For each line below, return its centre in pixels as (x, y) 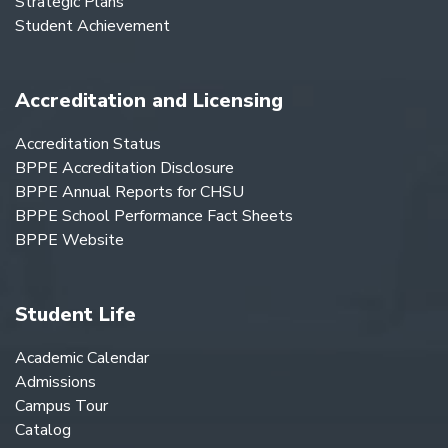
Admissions (55, 382)
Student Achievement (92, 26)
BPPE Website (69, 240)
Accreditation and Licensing (149, 100)
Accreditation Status (88, 144)
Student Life (75, 314)
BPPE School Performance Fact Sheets (154, 216)
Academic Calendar (82, 358)
